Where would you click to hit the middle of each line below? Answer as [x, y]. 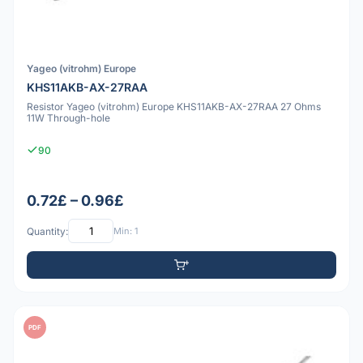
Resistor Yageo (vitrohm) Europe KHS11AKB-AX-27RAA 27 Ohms [174, 106]
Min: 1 [126, 231]
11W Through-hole [68, 117]
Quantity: [47, 231]
